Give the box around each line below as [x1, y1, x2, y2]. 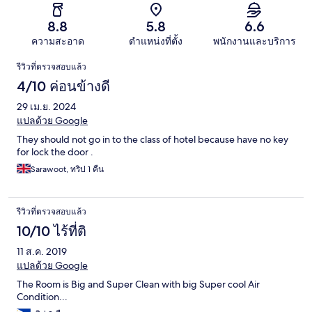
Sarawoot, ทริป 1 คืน [31, 164, 104, 175]
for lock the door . [17, 146, 93, 159]
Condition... [17, 290, 68, 304]
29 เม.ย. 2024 [17, 100, 76, 114]
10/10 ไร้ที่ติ [17, 223, 86, 240]
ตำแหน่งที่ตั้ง [129, 35, 183, 48]
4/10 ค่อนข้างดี [17, 78, 110, 95]
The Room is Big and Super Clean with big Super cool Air [17, 278, 260, 291]
